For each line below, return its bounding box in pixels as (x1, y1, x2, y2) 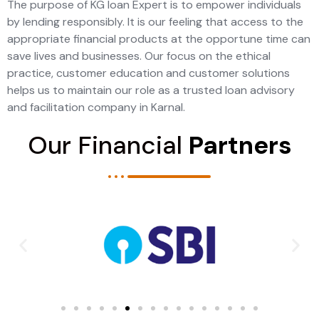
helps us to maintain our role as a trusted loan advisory (7, 83, 295, 98)
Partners (188, 129, 292, 162)
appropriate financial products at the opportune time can (7, 31, 310, 46)
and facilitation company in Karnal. (7, 100, 185, 115)
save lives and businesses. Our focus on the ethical (7, 48, 271, 63)
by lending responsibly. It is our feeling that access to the (7, 14, 303, 29)
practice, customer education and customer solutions (7, 66, 290, 80)
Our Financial (27, 129, 189, 162)
